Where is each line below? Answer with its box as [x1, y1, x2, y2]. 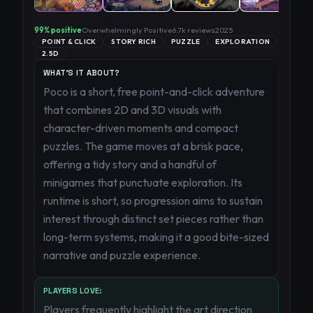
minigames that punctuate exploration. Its [43, 175, 242, 189]
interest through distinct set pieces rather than [43, 212, 263, 226]
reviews [186, 25, 215, 35]
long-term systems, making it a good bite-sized [43, 230, 269, 244]
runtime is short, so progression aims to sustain [43, 194, 263, 208]
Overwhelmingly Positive [82, 25, 172, 35]
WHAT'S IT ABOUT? [43, 68, 120, 78]
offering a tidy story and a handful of [43, 157, 217, 171]
